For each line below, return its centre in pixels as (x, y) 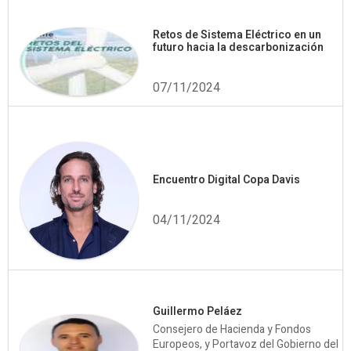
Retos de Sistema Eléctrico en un (237, 34)
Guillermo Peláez (197, 311)
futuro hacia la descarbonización (238, 47)
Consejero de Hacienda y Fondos (232, 329)
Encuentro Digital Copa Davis (226, 179)
